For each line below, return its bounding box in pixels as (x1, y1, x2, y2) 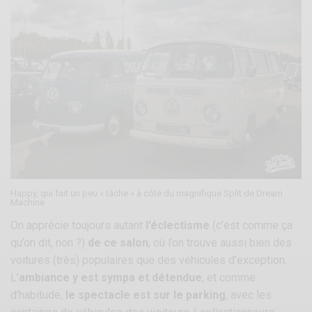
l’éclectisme (146, 218, 210, 232)
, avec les (226, 288, 272, 302)
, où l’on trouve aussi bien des (148, 235, 292, 249)
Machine (10, 196, 45, 208)
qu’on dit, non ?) (10, 235, 88, 249)
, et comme (202, 270, 256, 284)
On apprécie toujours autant (10, 218, 146, 232)
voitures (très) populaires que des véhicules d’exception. (10, 253, 288, 267)
